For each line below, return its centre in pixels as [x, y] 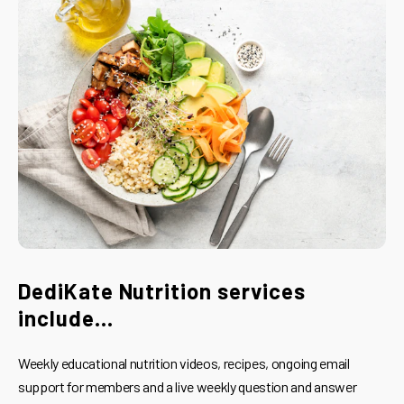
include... [66, 317]
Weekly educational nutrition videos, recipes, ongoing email [184, 363]
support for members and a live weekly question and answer [188, 386]
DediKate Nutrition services [162, 290]
